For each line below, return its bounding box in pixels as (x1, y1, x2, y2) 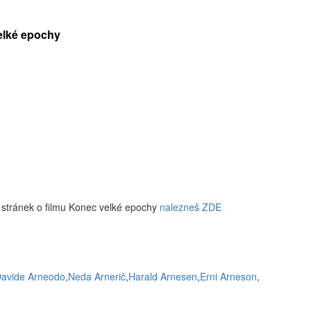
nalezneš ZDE (160, 200, 221, 214)
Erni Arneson (200, 269, 257, 283)
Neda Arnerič (68, 269, 126, 283)
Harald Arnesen (128, 269, 197, 283)
